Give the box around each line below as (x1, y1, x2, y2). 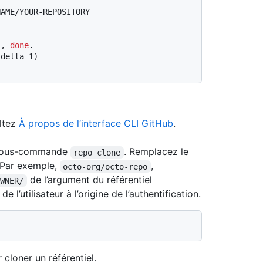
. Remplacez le (123, 146, 191, 158)
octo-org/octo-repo (63, 161, 148, 171)
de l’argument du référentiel (26, 174, 152, 186)
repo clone (73, 147, 121, 157)
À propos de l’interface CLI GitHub (19, 117, 173, 130)
